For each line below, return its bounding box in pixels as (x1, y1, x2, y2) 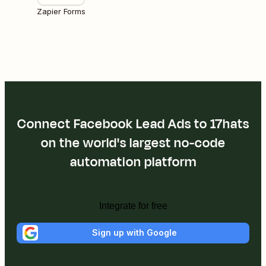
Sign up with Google (91, 227, 177, 238)
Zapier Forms (37, 6, 85, 16)
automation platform (69, 152, 197, 172)
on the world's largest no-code (40, 133, 226, 153)
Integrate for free (99, 200, 167, 211)
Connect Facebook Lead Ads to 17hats (17, 114, 249, 134)
